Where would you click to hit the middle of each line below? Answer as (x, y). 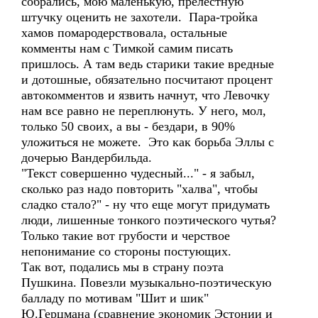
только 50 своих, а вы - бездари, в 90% (128, 126)
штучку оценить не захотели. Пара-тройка (139, 17)
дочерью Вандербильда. (87, 158)
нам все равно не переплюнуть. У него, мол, (144, 111)
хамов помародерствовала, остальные (124, 33)
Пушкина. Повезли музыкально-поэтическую (146, 283)
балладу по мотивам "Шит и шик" (115, 298)
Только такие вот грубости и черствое (126, 236)
